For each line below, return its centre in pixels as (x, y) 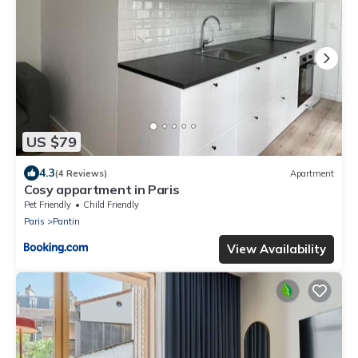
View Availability (276, 249)
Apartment (312, 173)
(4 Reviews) (81, 173)
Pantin (66, 222)
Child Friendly (111, 205)
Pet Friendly (48, 205)
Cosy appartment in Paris (102, 190)
